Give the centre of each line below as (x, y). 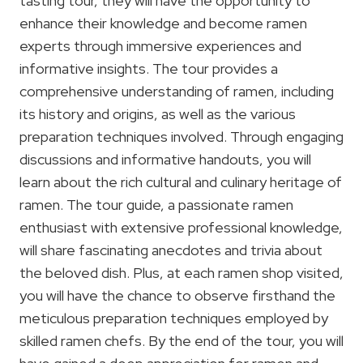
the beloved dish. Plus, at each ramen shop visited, (181, 272)
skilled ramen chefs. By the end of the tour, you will (181, 340)
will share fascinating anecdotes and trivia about (171, 250)
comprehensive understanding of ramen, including (177, 91)
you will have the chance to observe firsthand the (177, 295)
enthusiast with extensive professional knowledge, (181, 227)
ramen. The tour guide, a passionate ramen (156, 204)
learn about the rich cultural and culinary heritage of (181, 181)
